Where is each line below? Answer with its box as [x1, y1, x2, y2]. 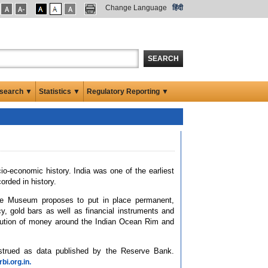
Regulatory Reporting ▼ [87, 87, 169, 96]
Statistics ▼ [39, 87, 80, 96]
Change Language [105, 4, 167, 12]
